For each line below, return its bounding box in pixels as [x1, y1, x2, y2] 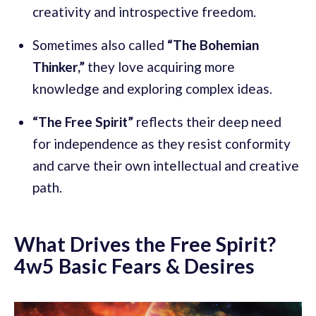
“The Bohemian [167, 36, 259, 53]
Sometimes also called [32, 36, 167, 53]
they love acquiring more [85, 58, 235, 75]
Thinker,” [32, 58, 85, 75]
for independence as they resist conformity [32, 135, 291, 152]
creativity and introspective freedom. [32, 3, 256, 20]
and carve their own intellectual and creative [32, 157, 299, 174]
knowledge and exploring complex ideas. [32, 80, 272, 97]
